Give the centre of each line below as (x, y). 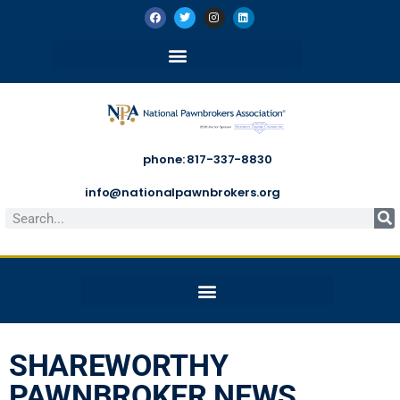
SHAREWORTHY (119, 365)
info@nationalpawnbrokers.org (183, 192)
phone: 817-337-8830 (208, 159)
